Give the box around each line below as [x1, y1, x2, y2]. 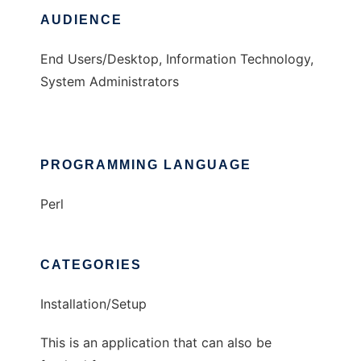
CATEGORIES [40, 258, 142, 272]
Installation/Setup [40, 296, 147, 313]
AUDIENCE [40, 13, 122, 27]
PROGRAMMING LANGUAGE [40, 158, 251, 172]
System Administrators [40, 73, 179, 90]
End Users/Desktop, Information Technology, [40, 51, 313, 68]
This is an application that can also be [40, 334, 272, 351]
